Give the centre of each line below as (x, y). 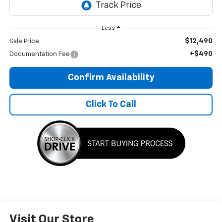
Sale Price (24, 42)
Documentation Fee (39, 55)
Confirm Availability (111, 78)
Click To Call (111, 105)
